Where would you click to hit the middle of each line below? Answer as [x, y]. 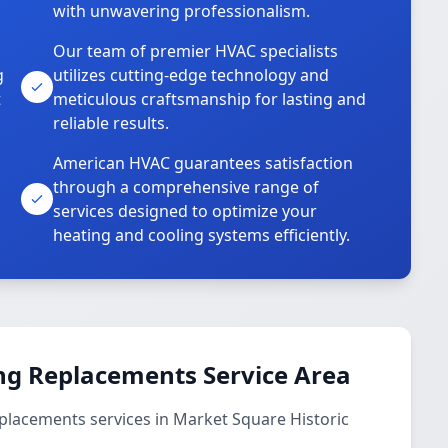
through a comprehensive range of [186, 187]
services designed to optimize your [185, 211]
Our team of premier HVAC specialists [196, 51]
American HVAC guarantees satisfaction [203, 163]
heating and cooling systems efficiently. [202, 235]
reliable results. [111, 123]
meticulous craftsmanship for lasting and [210, 99]
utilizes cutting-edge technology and [191, 75]
